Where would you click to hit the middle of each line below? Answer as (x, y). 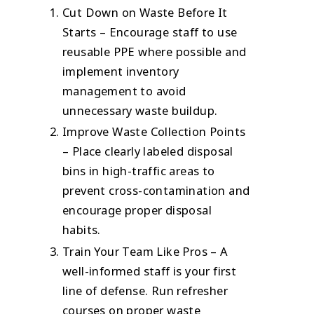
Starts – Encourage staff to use (150, 32)
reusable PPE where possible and (155, 51)
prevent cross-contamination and (156, 191)
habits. (82, 230)
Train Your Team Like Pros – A (145, 251)
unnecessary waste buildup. (140, 110)
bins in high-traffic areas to (139, 171)
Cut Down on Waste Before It (145, 12)
